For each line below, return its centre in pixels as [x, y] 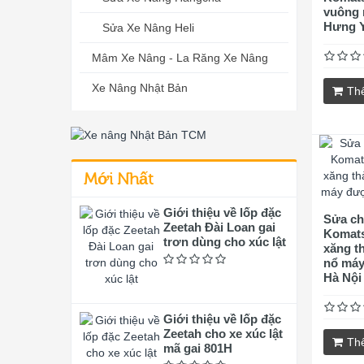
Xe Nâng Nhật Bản [140, 88]
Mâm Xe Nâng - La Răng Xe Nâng [180, 58]
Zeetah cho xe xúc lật [223, 334]
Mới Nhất [119, 179]
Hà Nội [342, 277]
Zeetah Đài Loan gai [219, 227]
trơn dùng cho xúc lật [224, 242]
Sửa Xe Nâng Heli [148, 28]
